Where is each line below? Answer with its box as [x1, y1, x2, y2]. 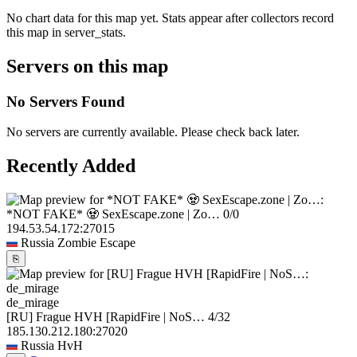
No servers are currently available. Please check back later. [6, 125, 300, 139]
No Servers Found [6, 92, 125, 110]
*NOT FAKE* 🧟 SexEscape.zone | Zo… [6, 207, 220, 222]
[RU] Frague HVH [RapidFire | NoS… [6, 310, 205, 324]
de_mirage [6, 296, 59, 310]
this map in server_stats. [6, 25, 126, 39]
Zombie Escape [57, 236, 135, 250]
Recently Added [6, 155, 135, 177]
